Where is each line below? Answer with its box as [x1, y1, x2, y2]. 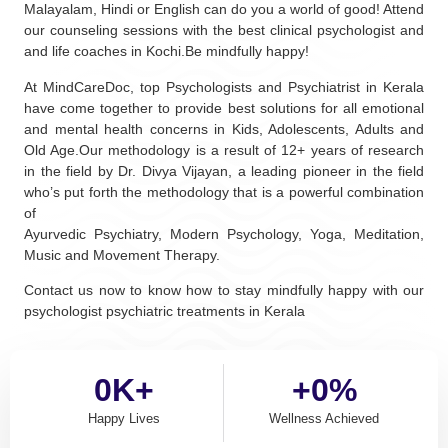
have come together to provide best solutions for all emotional [24, 99, 424, 116]
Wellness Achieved [269, 411, 379, 427]
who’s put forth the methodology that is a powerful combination [24, 183, 424, 200]
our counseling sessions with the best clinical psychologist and [24, 22, 424, 39]
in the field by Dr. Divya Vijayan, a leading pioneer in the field [24, 162, 424, 179]
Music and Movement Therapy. [24, 246, 220, 263]
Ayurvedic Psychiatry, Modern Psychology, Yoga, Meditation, [24, 225, 424, 242]
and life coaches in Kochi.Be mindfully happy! [24, 43, 309, 60]
